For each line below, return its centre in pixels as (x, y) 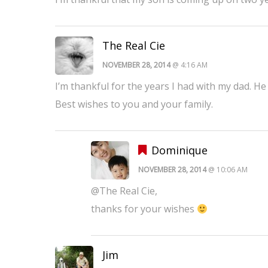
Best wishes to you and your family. (134, 104)
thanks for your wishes (144, 209)
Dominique (180, 150)
